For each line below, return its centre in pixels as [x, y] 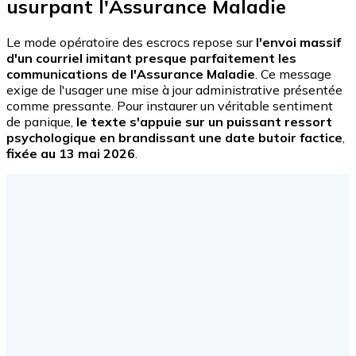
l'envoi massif [298, 42]
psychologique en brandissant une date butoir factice [174, 137]
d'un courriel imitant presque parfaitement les [151, 58]
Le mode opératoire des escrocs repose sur [131, 42]
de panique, [41, 121]
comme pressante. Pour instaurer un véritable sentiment [170, 105]
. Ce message [293, 74]
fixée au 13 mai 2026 [71, 153]
